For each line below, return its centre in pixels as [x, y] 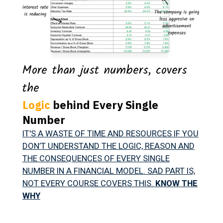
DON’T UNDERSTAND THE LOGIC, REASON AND [108, 146]
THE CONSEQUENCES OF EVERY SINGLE [96, 158]
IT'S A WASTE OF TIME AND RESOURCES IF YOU [110, 133]
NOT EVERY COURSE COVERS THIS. [89, 183]
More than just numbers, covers [105, 70]
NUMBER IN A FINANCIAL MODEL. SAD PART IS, [109, 170]
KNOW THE [176, 183]
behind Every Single [105, 105]
